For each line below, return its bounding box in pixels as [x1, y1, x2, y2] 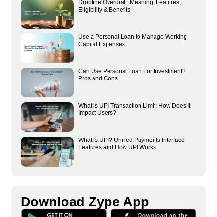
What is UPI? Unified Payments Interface [78, 137, 185, 144]
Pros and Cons [78, 75, 118, 82]
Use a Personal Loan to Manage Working [78, 33, 187, 40]
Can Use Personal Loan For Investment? [78, 67, 186, 75]
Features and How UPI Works [78, 144, 156, 151]
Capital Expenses [78, 40, 125, 47]
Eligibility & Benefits [78, 6, 130, 13]
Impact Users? [78, 109, 116, 117]
